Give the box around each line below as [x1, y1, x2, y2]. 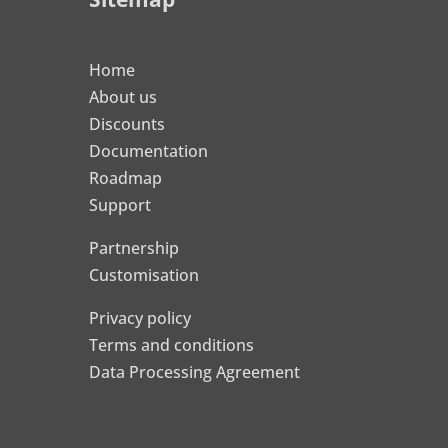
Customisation [89, 263, 200, 286]
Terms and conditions [89, 333, 255, 356]
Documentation [89, 139, 209, 162]
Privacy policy [89, 306, 192, 329]
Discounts [89, 112, 166, 135]
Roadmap [89, 166, 163, 189]
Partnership [89, 236, 180, 259]
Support [89, 193, 152, 216]
